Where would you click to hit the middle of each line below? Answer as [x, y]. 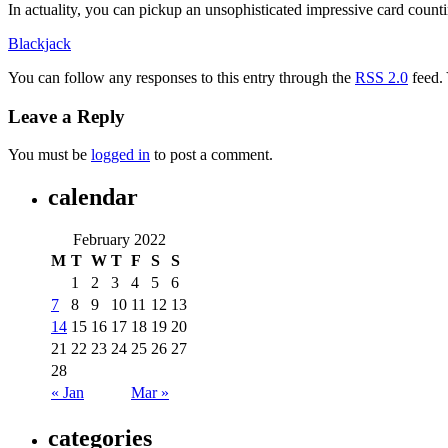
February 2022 [119, 240]
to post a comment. [211, 155]
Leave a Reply [66, 116]
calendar [93, 197]
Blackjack [39, 43]
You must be [49, 155]
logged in [120, 155]
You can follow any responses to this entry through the [181, 77]
